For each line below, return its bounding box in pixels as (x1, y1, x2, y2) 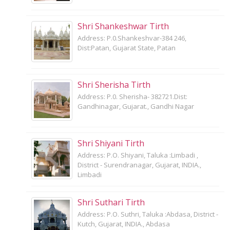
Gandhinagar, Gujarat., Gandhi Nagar (78, 101, 194, 111)
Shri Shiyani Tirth (78, 137, 144, 149)
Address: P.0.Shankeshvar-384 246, (78, 33, 186, 43)
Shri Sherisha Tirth (78, 79, 150, 90)
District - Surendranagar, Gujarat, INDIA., (78, 160, 201, 169)
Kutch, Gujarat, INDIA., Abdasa (78, 219, 170, 228)
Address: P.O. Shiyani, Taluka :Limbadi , (78, 150, 198, 160)
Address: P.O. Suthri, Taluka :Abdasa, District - (78, 209, 218, 219)
